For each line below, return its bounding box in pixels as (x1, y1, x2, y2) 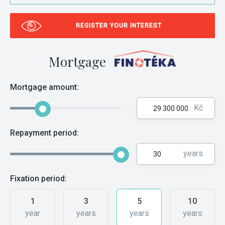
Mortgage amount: (10, 82, 79, 92)
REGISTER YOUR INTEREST (76, 22, 162, 29)
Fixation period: (10, 174, 67, 183)
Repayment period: (10, 128, 79, 138)
